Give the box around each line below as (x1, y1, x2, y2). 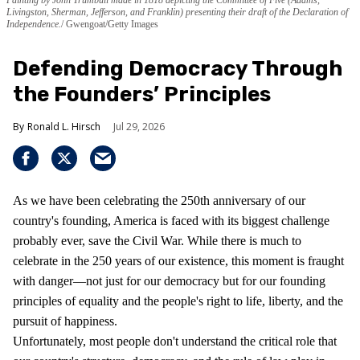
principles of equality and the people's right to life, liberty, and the (13, 293, 343, 308)
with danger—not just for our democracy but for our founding (13, 273, 325, 288)
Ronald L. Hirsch (27, 119, 100, 133)
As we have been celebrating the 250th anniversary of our (13, 193, 305, 207)
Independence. (6, 18, 61, 30)
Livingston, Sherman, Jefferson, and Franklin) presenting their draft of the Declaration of (6, 6, 348, 18)
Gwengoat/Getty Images (63, 18, 158, 30)
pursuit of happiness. (13, 313, 117, 328)
